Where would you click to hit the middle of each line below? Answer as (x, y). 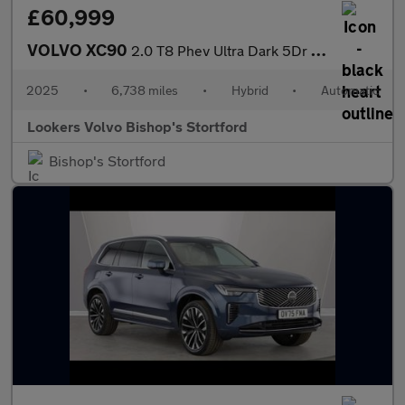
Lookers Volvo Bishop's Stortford (137, 127)
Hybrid (250, 90)
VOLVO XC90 (79, 50)
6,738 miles (145, 90)
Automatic (349, 90)
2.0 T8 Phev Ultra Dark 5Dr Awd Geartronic (221, 51)
